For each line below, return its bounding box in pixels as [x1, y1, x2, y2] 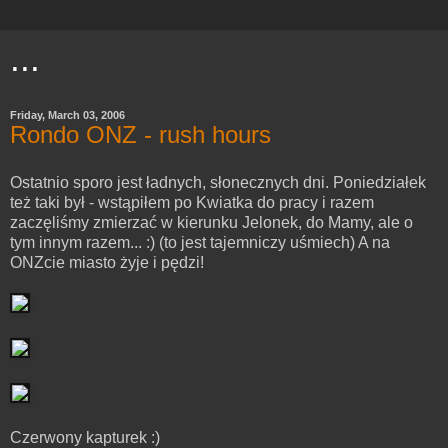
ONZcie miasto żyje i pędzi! [10, 253, 204, 271]
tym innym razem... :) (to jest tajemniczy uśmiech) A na [10, 233, 390, 251]
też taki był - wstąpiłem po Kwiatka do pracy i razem [10, 193, 374, 211]
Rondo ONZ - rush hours [10, 121, 271, 148]
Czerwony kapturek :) [10, 428, 160, 446]
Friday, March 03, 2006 [10, 109, 125, 121]
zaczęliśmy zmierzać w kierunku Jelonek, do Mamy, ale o [10, 213, 413, 231]
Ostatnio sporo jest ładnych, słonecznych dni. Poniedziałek [10, 173, 426, 191]
